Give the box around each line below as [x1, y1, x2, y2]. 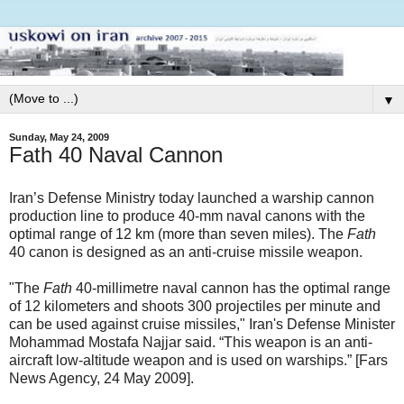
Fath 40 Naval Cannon [9, 142, 223, 167]
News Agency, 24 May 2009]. [9, 370, 194, 386]
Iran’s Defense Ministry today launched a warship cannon [9, 189, 374, 206]
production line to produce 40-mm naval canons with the [9, 207, 365, 224]
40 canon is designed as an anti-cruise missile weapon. [9, 243, 363, 260]
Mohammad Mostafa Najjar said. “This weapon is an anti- [9, 334, 372, 350]
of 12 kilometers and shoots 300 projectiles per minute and [9, 298, 381, 314]
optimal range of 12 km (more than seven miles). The [9, 225, 347, 242]
